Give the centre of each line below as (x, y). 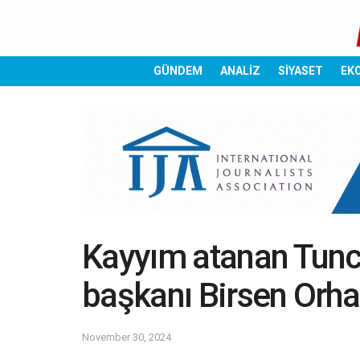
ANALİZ (240, 71)
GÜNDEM (178, 71)
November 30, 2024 (127, 337)
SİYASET (301, 71)
